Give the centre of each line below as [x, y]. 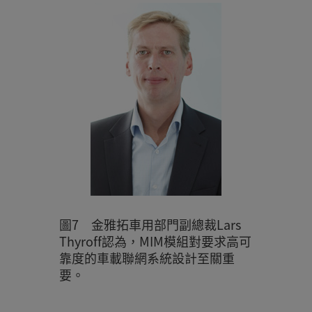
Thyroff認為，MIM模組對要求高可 [155, 241]
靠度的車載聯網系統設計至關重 [147, 258]
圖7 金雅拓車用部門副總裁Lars [150, 225]
